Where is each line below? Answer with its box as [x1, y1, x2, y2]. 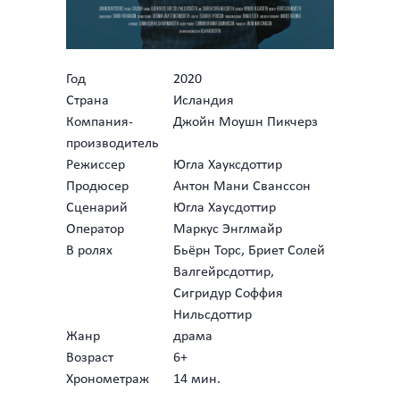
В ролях [66, 244, 112, 258]
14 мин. [173, 372, 221, 387]
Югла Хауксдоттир [173, 158, 282, 172]
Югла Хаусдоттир [173, 201, 276, 215]
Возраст [66, 351, 113, 365]
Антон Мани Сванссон [173, 179, 311, 194]
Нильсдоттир [173, 308, 252, 322]
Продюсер [66, 179, 129, 194]
